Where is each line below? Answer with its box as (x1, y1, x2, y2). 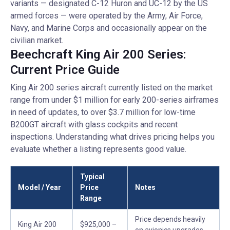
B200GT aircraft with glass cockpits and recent (10, 120, 178, 129)
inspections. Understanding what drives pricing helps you (10, 132, 215, 142)
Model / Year (18, 183, 61, 191)
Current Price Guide (10, 63, 120, 77)
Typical (80, 172, 105, 181)
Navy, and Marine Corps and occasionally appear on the (10, 23, 207, 33)
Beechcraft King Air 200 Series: (10, 47, 186, 62)
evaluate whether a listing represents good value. (10, 144, 186, 154)
